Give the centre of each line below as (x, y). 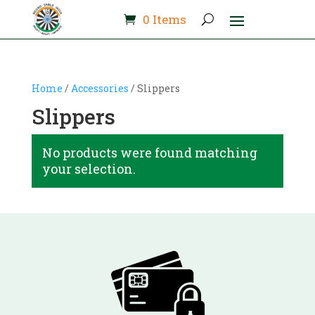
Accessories (99, 89)
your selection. (89, 169)
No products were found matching (149, 153)
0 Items (164, 20)
